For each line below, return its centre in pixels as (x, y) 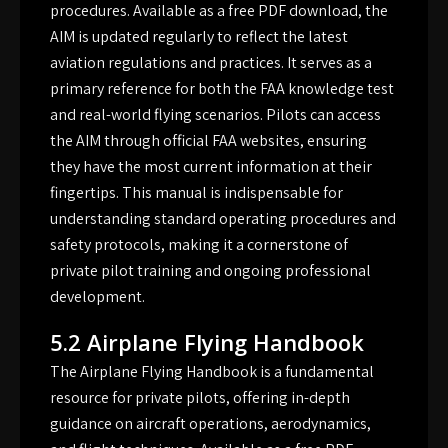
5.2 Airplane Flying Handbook (207, 342)
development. (97, 297)
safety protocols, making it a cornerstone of (199, 245)
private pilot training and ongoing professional (210, 271)
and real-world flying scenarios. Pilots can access (215, 115)
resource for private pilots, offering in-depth (200, 398)
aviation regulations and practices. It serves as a (211, 63)
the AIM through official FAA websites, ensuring (208, 141)
